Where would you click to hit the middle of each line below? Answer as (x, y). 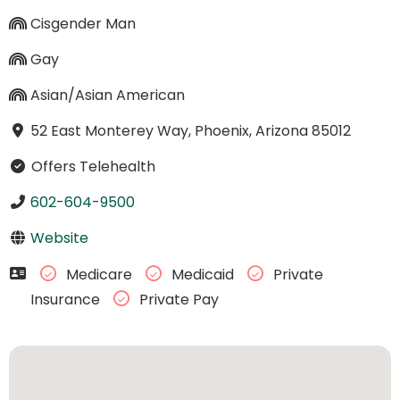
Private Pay (177, 300)
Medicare (99, 275)
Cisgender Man (83, 23)
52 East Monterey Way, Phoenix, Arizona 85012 (190, 130)
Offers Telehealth (91, 166)
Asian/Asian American (107, 95)
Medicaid (202, 275)
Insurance (67, 300)
